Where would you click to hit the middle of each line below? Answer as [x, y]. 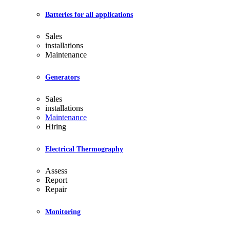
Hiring [56, 127]
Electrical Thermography [84, 149]
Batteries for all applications [89, 15]
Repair [56, 189]
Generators [62, 78]
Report [56, 180]
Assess [56, 171]
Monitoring [63, 212]
